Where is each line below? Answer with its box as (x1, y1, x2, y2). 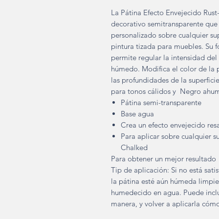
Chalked (121, 143, 148, 152)
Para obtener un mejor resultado (111, 154, 216, 163)
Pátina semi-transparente (121, 98, 201, 107)
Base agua (121, 109, 154, 118)
